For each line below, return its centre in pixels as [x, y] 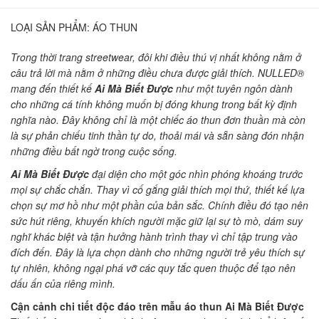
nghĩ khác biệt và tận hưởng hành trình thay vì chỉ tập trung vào [154, 236]
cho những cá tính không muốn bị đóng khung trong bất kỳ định [154, 104]
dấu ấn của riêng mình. [63, 283]
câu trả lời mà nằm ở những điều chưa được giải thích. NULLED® [157, 72]
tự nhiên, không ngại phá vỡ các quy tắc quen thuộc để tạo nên [153, 267]
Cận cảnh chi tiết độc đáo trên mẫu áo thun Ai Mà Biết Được [157, 306]
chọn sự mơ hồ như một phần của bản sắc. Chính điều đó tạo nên [159, 205]
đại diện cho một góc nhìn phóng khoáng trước [196, 173]
